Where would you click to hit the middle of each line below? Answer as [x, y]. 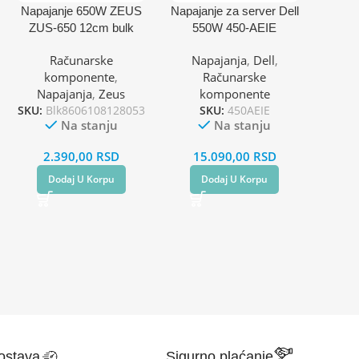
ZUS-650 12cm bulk [81, 27]
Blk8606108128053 [95, 110]
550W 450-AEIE [235, 27]
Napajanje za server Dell [234, 10]
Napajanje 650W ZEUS [81, 10]
